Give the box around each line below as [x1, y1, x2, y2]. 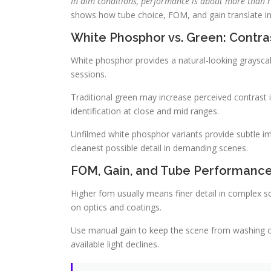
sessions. [71, 68, 106, 80]
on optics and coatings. [71, 201, 162, 213]
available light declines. [71, 238, 159, 250]
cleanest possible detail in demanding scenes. [71, 142, 248, 154]
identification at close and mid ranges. [71, 105, 219, 117]
